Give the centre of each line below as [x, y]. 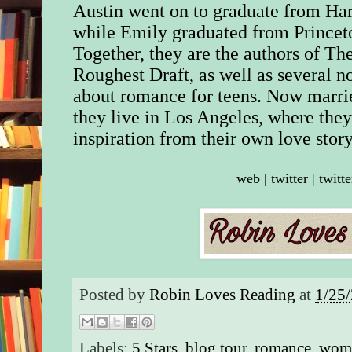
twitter [290, 179]
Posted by [115, 295]
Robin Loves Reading [223, 295]
